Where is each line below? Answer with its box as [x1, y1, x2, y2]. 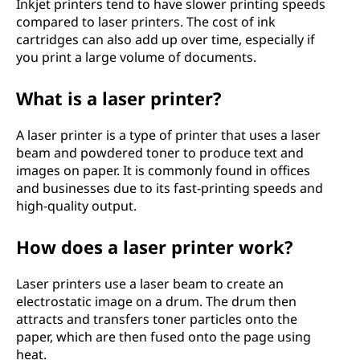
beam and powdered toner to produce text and [16, 144, 304, 162]
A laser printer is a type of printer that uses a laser [16, 126, 321, 144]
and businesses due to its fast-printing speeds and [16, 179, 323, 197]
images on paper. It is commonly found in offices [16, 162, 310, 179]
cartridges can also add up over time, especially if [16, 31, 315, 48]
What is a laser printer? [16, 86, 222, 110]
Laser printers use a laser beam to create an [16, 275, 284, 292]
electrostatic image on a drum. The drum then [16, 292, 297, 310]
